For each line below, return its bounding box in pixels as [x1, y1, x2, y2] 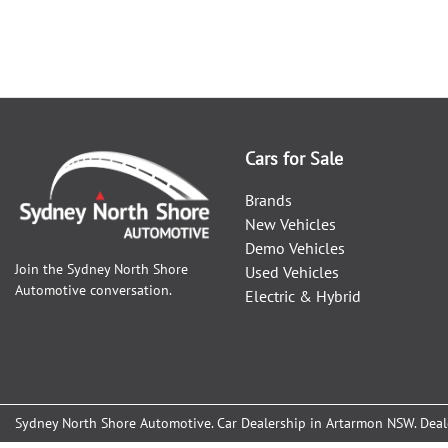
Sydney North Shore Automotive [15, 414, 211, 432]
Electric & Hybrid [245, 286, 361, 306]
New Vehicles [245, 214, 336, 234]
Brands [245, 190, 292, 210]
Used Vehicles [245, 262, 339, 282]
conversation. [86, 281, 172, 300]
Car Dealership [217, 414, 306, 432]
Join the [15, 260, 67, 279]
